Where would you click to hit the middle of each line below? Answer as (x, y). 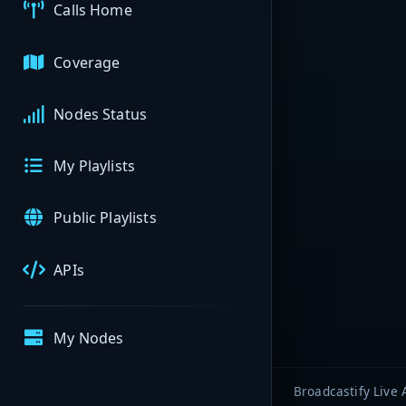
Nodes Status (101, 114)
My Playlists (95, 166)
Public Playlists (105, 218)
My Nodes (89, 338)
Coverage (87, 62)
